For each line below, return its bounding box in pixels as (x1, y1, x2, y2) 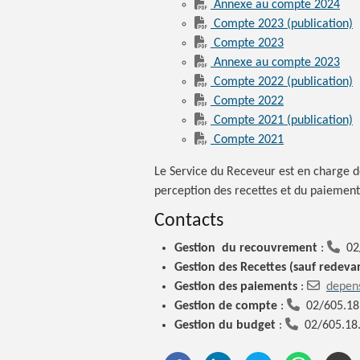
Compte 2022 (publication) (214, 76, 353, 88)
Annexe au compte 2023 (214, 56, 340, 69)
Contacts (154, 211, 223, 231)
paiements (240, 280, 297, 293)
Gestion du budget (174, 319, 276, 332)
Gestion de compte (174, 300, 277, 313)
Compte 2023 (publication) (214, 18, 353, 31)
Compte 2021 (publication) (214, 114, 353, 127)
